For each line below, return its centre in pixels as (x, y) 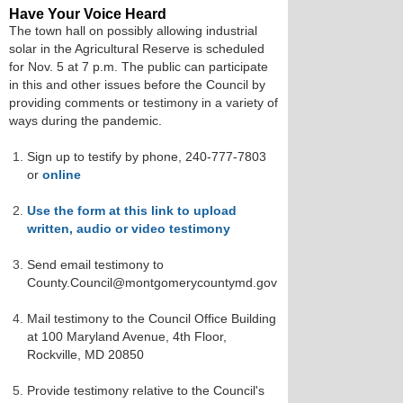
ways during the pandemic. (85, 121)
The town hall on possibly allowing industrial (133, 31)
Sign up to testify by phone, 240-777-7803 (147, 157)
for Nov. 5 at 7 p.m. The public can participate (139, 67)
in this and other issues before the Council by (137, 85)
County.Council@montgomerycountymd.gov (152, 282)
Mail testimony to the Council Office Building (152, 318)
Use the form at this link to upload (132, 210)
